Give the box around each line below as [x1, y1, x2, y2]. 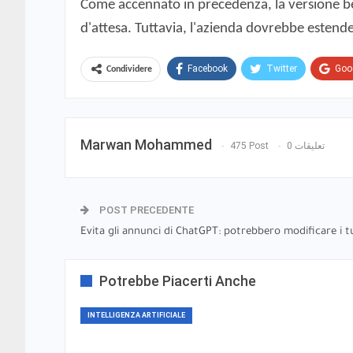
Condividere [106, 64, 152, 74]
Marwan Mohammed [80, 136, 212, 153]
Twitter [266, 62, 297, 74]
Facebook [188, 62, 228, 74]
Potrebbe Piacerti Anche [99, 272, 256, 289]
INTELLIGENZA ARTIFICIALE [87, 310, 185, 319]
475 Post [230, 139, 269, 151]
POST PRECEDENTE [97, 203, 194, 216]
